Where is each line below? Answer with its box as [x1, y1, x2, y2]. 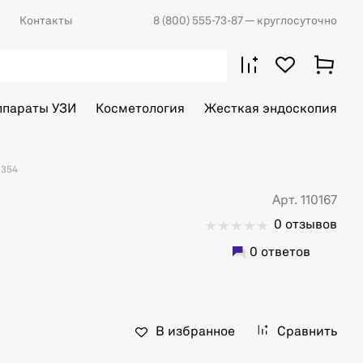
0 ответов [249, 246, 310, 259]
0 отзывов [274, 219, 337, 232]
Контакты [19, 15, 73, 27]
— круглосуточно [245, 15, 337, 27]
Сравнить [277, 326, 337, 339]
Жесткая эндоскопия [204, 103, 337, 116]
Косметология [96, 103, 185, 116]
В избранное [156, 326, 235, 339]
